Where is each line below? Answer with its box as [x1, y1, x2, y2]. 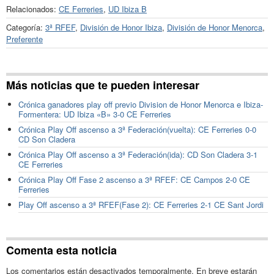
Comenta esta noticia [6, 242, 117, 258]
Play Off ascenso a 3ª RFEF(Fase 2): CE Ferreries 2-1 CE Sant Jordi [18, 199, 264, 211]
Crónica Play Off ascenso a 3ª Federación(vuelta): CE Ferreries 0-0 [18, 124, 256, 136]
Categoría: [6, 21, 45, 33]
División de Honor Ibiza [80, 21, 162, 33]
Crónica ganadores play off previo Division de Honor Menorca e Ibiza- [18, 98, 263, 111]
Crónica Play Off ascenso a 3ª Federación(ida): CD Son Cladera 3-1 [18, 149, 257, 161]
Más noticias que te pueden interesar [6, 77, 199, 94]
